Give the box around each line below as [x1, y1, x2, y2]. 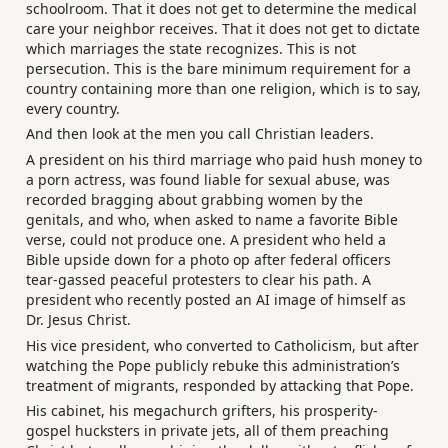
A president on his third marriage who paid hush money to [26, 149, 422, 169]
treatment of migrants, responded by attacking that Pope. [26, 375, 414, 395]
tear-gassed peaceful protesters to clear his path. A [26, 269, 371, 289]
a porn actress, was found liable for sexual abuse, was [26, 169, 390, 189]
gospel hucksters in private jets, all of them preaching [26, 421, 389, 441]
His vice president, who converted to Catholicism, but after [26, 335, 419, 355]
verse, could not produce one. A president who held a [26, 229, 386, 249]
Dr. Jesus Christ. [26, 309, 131, 329]
